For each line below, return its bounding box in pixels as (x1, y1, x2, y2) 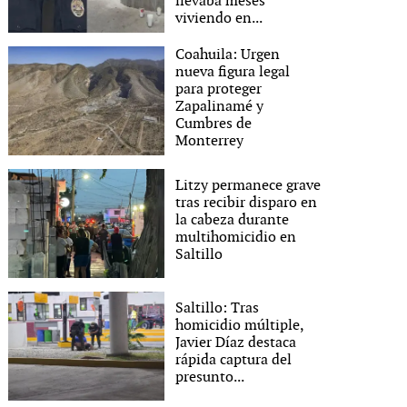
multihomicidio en (175, 228, 297, 246)
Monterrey (175, 133, 244, 150)
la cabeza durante (175, 211, 290, 229)
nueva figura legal (175, 64, 291, 81)
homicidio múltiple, (175, 316, 304, 334)
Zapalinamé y (175, 98, 264, 115)
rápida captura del (175, 351, 293, 369)
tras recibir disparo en (175, 194, 318, 212)
